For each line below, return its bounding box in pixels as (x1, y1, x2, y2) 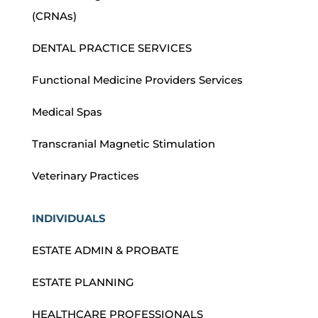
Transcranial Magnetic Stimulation (31, 137, 215, 151)
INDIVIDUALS (31, 212, 106, 226)
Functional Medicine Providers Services (31, 73, 243, 87)
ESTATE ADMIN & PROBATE (31, 243, 179, 258)
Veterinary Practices (31, 169, 139, 183)
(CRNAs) (31, 9, 77, 23)
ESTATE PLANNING (31, 275, 134, 290)
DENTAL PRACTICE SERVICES (31, 41, 192, 55)
